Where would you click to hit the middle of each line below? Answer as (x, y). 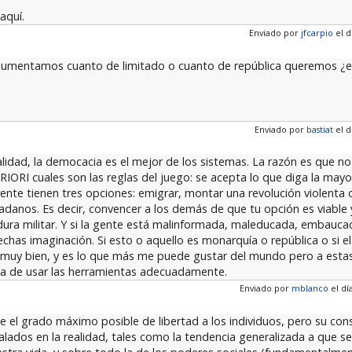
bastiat (320, 129)
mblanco (310, 288)
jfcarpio (317, 33)
